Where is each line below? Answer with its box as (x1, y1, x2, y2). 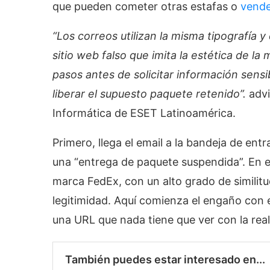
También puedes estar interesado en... (65, 253, 265, 266)
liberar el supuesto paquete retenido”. (52, 87, 249, 100)
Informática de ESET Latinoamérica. (52, 106, 236, 119)
